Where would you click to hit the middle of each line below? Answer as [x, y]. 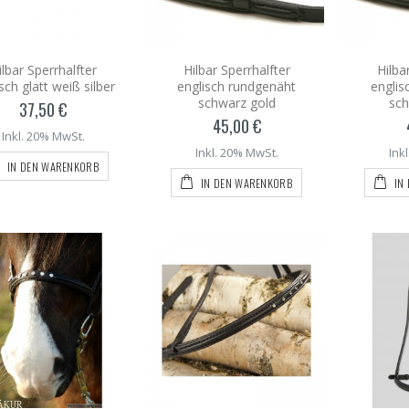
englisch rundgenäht [236, 86]
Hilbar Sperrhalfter [236, 69]
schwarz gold [236, 102]
